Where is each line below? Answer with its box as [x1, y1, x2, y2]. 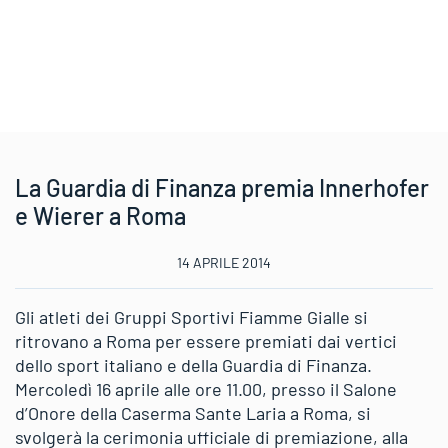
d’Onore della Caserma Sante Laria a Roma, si [15, 402, 371, 424]
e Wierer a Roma [15, 201, 186, 230]
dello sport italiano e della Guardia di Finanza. [15, 354, 372, 376]
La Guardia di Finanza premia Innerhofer [15, 173, 429, 202]
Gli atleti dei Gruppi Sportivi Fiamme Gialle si [15, 306, 368, 328]
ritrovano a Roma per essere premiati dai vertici [15, 330, 397, 352]
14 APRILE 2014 [177, 254, 271, 271]
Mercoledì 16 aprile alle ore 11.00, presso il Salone [15, 378, 397, 400]
